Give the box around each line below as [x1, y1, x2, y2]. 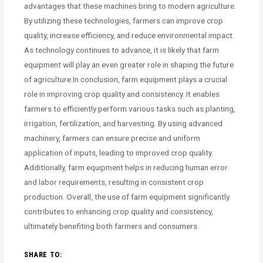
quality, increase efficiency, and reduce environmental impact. [24, 30, 235, 40]
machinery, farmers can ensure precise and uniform [24, 133, 201, 143]
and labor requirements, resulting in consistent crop [24, 177, 204, 187]
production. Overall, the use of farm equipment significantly [24, 191, 230, 201]
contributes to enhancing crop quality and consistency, [24, 206, 214, 216]
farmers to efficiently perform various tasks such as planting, [24, 103, 236, 113]
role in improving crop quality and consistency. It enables [24, 89, 220, 99]
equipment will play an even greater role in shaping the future [24, 59, 234, 69]
